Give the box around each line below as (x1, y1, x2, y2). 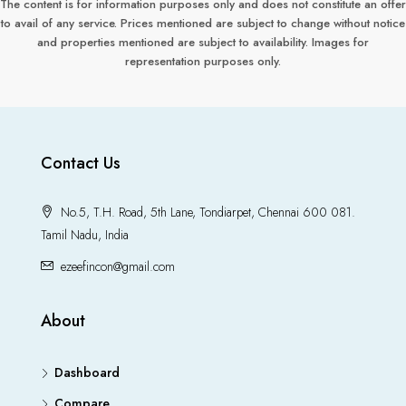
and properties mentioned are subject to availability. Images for (37, 34, 369, 52)
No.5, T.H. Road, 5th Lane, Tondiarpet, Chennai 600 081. (57, 203, 355, 222)
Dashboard (54, 363, 120, 382)
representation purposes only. (125, 53, 281, 71)
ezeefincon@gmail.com (61, 257, 175, 276)
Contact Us (41, 151, 121, 176)
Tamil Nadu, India (41, 226, 129, 245)
